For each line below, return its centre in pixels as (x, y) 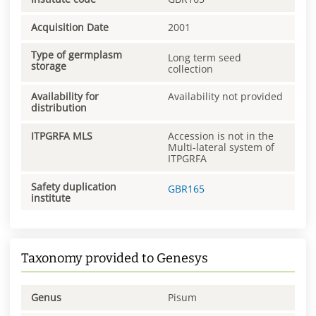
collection (190, 68)
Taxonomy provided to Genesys (115, 259)
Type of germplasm (77, 55)
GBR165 (186, 189)
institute (51, 197)
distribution (59, 108)
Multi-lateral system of (221, 147)
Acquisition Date (70, 27)
